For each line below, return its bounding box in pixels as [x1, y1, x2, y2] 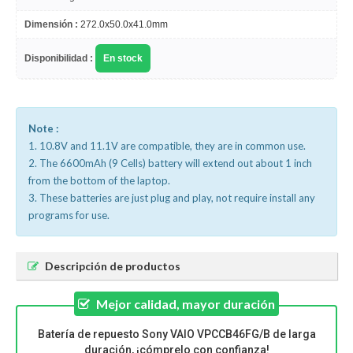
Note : [28, 122, 58, 135]
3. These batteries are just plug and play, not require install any [28, 191, 315, 204]
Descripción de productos [45, 259, 180, 273]
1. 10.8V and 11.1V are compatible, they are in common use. [28, 139, 306, 152]
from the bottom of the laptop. [28, 174, 170, 187]
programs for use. [28, 209, 110, 221]
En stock [103, 53, 143, 64]
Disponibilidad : [24, 53, 93, 64]
